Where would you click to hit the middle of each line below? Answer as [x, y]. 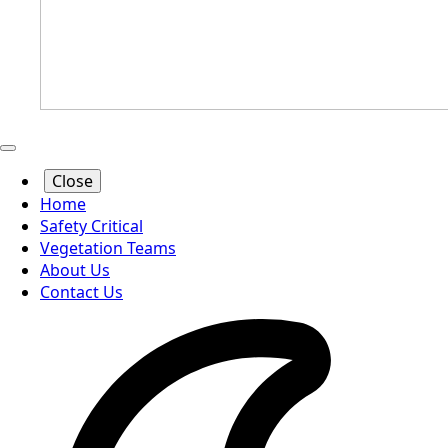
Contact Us [81, 292]
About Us [75, 270]
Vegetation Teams [108, 248]
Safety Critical [91, 226]
